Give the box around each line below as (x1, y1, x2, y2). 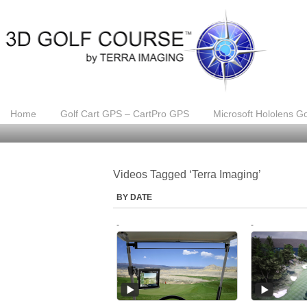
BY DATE (116, 192, 152, 202)
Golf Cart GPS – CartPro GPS (60, 108, 189, 119)
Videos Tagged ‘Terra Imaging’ (112, 168, 261, 180)
